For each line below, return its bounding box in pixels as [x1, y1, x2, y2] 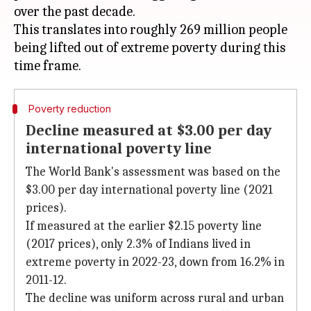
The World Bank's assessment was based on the [26, 165, 280, 179]
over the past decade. [14, 3, 135, 19]
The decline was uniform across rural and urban [26, 291, 284, 305]
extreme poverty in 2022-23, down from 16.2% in [26, 255, 285, 269]
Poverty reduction [28, 103, 111, 115]
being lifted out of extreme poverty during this [14, 40, 285, 56]
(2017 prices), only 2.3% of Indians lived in [26, 237, 251, 251]
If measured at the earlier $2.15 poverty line [26, 219, 262, 233]
